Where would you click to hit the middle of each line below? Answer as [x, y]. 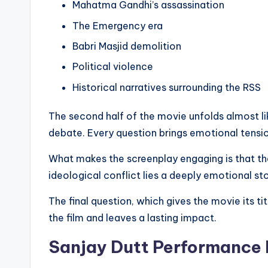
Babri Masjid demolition [127, 46]
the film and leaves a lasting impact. [133, 217]
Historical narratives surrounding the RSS [167, 87]
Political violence [113, 67]
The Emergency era [118, 25]
